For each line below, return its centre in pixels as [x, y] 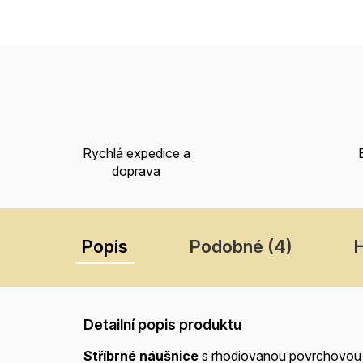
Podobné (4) [241, 247]
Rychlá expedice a [136, 154]
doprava [136, 171]
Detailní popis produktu [162, 325]
